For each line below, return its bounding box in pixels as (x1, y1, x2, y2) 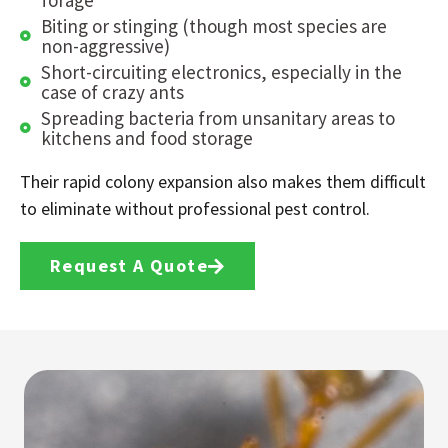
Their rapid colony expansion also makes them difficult (20, 169, 426, 193)
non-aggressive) (40, 33, 170, 58)
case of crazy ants (40, 79, 184, 104)
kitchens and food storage (40, 125, 253, 150)
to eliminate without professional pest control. (20, 196, 370, 220)
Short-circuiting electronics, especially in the (40, 59, 402, 84)
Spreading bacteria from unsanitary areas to (40, 105, 395, 130)
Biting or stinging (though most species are (40, 13, 387, 38)
